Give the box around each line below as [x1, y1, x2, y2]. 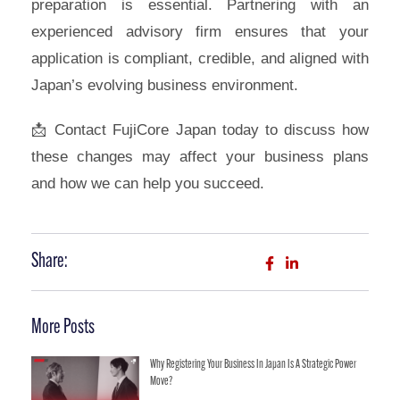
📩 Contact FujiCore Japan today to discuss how [31, 121, 369, 138]
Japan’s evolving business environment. [31, 76, 298, 94]
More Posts [31, 317, 95, 338]
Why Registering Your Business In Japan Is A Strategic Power [149, 357, 356, 371]
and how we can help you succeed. [31, 174, 264, 192]
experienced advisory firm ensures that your [31, 22, 369, 40]
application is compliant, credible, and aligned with [31, 49, 369, 67]
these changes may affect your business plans [31, 147, 369, 165]
